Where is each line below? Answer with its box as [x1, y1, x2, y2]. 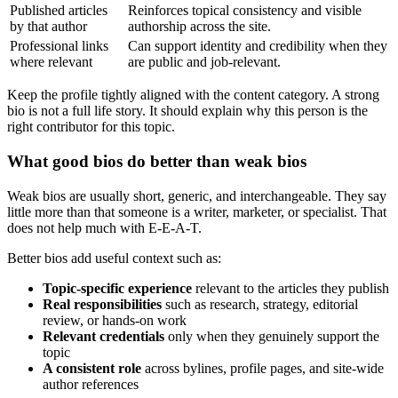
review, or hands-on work [43, 312, 187, 328]
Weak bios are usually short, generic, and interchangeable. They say [7, 187, 386, 203]
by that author [10, 19, 87, 35]
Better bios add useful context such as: [7, 250, 221, 266]
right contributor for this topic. [7, 119, 175, 135]
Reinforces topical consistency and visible [128, 3, 362, 19]
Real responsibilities [43, 296, 162, 312]
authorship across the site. [128, 19, 271, 35]
